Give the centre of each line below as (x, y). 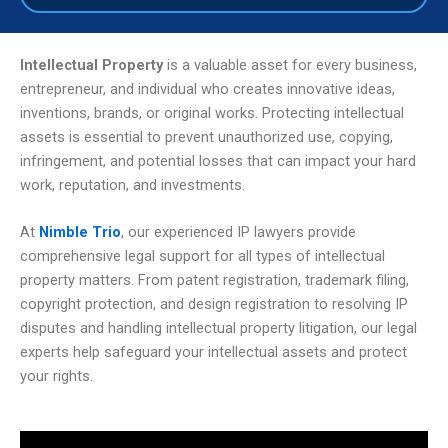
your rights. (56, 375)
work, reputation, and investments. (132, 184)
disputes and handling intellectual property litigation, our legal (218, 327)
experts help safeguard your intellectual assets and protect (213, 351)
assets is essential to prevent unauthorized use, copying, (206, 136)
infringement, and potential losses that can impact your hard (218, 160)
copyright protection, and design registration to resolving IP (214, 303)
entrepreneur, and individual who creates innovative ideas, (207, 88)
